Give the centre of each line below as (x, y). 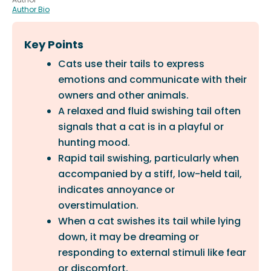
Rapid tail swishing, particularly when (149, 158)
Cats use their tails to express (131, 64)
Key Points (54, 44)
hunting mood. (94, 142)
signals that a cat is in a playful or (141, 127)
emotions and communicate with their (152, 80)
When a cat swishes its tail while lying (149, 221)
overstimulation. (98, 205)
